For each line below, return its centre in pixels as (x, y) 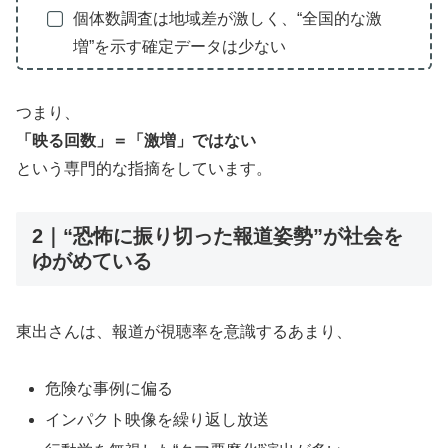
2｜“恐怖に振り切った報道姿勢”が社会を (217, 235)
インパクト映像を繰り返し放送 (157, 420)
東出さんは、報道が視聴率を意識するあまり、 (184, 332)
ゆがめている (92, 260)
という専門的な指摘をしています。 (144, 169)
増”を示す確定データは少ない (179, 46)
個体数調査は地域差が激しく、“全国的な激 (227, 18)
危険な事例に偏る (109, 389)
